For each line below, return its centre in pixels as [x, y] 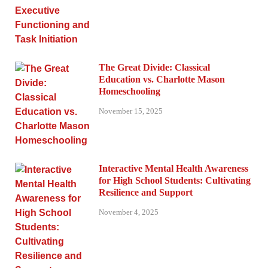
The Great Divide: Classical [154, 68]
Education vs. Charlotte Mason [162, 80]
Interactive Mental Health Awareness [173, 169]
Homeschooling [130, 92]
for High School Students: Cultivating [175, 181]
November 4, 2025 [129, 212]
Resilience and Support [146, 193]
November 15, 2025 [131, 111]
